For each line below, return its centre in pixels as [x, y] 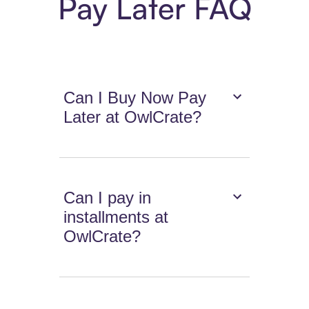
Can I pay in [108, 198]
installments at [116, 217]
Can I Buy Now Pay [135, 98]
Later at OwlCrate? [133, 117]
